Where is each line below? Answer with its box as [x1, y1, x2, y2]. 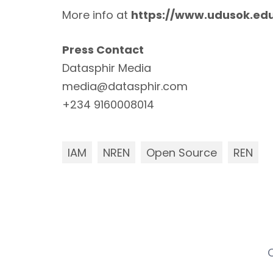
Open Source [146, 144, 217, 160]
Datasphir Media [62, 60, 151, 76]
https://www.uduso [131, 7, 243, 23]
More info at [62, 7, 131, 23]
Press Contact [62, 42, 144, 58]
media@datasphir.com [62, 79, 188, 94]
